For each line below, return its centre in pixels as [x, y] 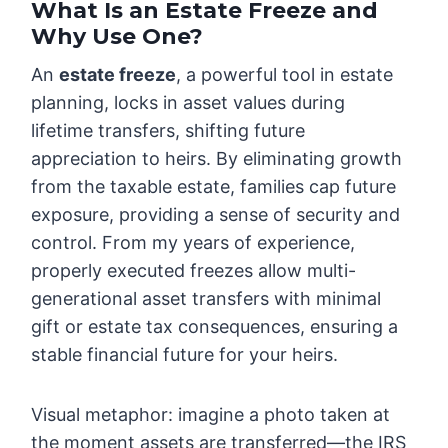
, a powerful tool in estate [285, 75]
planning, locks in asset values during [188, 103]
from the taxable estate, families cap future [214, 187]
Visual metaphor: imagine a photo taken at [211, 415]
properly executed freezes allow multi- [194, 271]
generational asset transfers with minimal [206, 299]
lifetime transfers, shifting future [168, 131]
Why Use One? [117, 37]
